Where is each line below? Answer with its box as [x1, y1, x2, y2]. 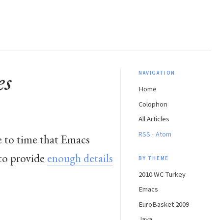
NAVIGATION [138, 68, 175, 77]
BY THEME [138, 154, 169, 163]
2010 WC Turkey [138, 169, 186, 180]
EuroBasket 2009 [138, 199, 189, 210]
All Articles [138, 114, 169, 125]
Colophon [138, 99, 167, 110]
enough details [47, 150, 113, 165]
